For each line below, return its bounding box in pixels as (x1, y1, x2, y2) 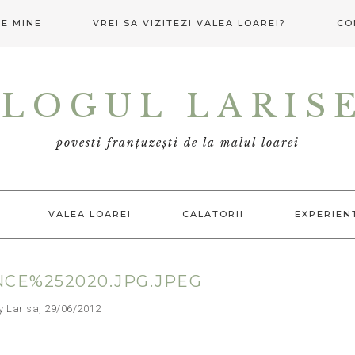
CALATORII (181, 208, 244, 219)
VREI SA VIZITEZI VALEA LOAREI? (92, 17, 286, 29)
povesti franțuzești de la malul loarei (55, 136, 300, 151)
